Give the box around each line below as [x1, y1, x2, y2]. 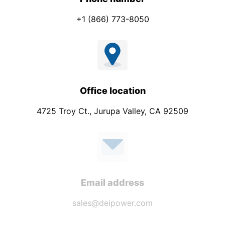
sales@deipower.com [72, 197, 153, 208]
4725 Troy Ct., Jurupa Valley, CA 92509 [37, 105, 188, 116]
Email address [81, 177, 144, 188]
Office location [79, 85, 146, 96]
